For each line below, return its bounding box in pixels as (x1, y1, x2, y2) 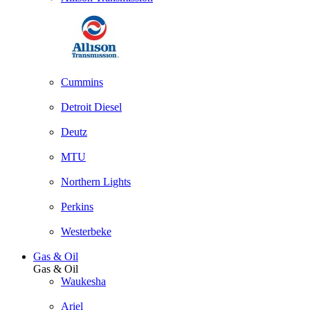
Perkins (61, 201, 93, 212)
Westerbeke (61, 226, 111, 237)
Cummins (61, 76, 103, 88)
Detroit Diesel (61, 101, 122, 113)
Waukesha (61, 275, 106, 287)
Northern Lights (61, 176, 131, 188)
